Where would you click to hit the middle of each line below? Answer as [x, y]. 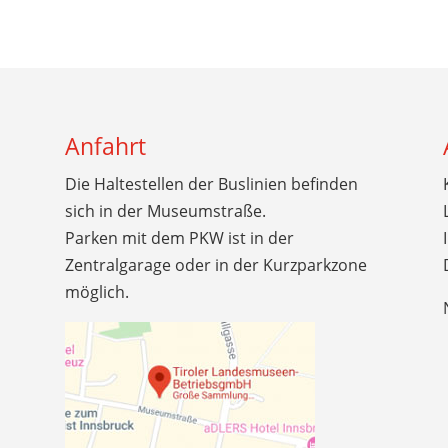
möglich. [96, 292]
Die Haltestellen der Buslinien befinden [211, 184]
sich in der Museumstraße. [165, 211]
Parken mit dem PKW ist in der [179, 238]
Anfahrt [105, 146]
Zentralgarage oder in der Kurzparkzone [215, 265]
